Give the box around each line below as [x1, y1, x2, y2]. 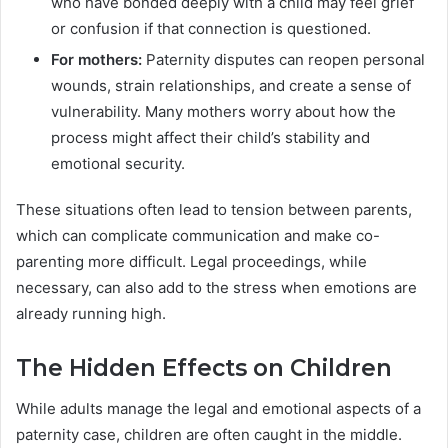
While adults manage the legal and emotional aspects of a [16, 398, 421, 418]
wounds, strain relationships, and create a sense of [51, 76, 411, 96]
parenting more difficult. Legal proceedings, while [16, 252, 367, 272]
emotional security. [51, 154, 185, 174]
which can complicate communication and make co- [16, 226, 380, 246]
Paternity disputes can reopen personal [142, 50, 425, 70]
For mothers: [51, 50, 142, 70]
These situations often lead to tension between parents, [16, 200, 412, 220]
